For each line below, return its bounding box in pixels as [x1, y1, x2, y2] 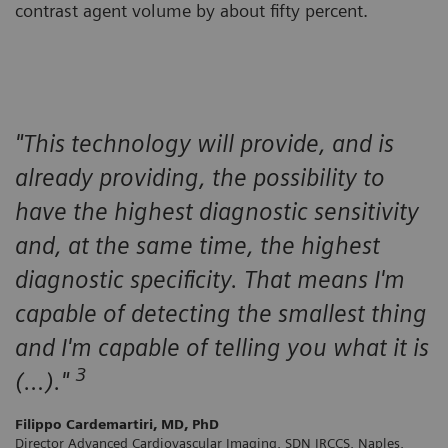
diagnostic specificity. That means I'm [15, 264, 405, 294]
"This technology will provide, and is [15, 128, 394, 158]
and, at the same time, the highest [15, 230, 380, 260]
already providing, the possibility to [15, 162, 385, 192]
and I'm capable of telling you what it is [15, 332, 429, 362]
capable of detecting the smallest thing [15, 298, 427, 328]
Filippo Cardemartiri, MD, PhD [15, 415, 219, 432]
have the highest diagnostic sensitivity [15, 196, 419, 226]
